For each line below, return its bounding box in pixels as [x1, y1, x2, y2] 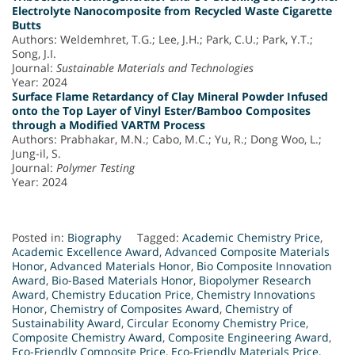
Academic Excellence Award [12, 243, 159, 259]
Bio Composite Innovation [197, 258, 332, 273]
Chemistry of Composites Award [50, 300, 219, 316]
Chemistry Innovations [197, 286, 315, 302]
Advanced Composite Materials [165, 243, 330, 259]
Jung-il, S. [12, 145, 61, 161]
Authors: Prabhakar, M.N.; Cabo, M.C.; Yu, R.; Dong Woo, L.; [12, 131, 322, 147]
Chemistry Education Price [52, 286, 191, 302]
